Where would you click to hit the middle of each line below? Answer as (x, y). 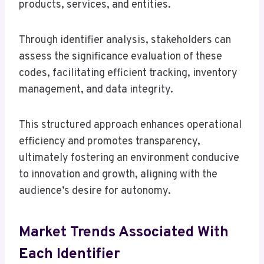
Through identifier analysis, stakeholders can (125, 41)
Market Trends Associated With (124, 232)
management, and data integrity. (96, 90)
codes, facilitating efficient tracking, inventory (128, 74)
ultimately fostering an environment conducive (129, 159)
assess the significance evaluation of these (121, 57)
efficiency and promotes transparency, (110, 142)
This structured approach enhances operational (130, 126)
